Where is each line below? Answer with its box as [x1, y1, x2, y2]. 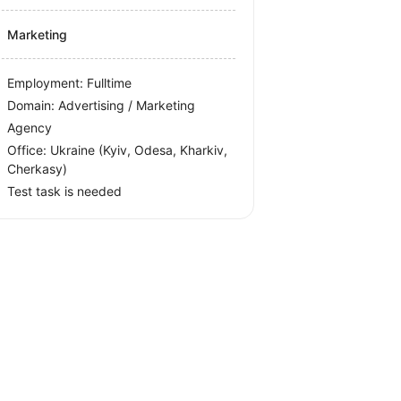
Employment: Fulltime [7, 75, 132, 90]
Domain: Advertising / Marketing [7, 98, 196, 113]
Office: [7, 142, 51, 158]
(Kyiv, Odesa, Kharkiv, [98, 142, 228, 158]
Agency [7, 120, 53, 135]
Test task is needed [7, 183, 123, 199]
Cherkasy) [7, 161, 68, 176]
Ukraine [50, 142, 99, 158]
